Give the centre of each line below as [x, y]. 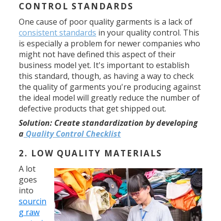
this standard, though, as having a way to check [107, 76]
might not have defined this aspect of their [97, 54]
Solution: [37, 123]
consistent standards [58, 33]
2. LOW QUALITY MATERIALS [91, 153]
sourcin [33, 201]
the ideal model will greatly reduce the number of [110, 98]
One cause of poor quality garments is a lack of [106, 22]
